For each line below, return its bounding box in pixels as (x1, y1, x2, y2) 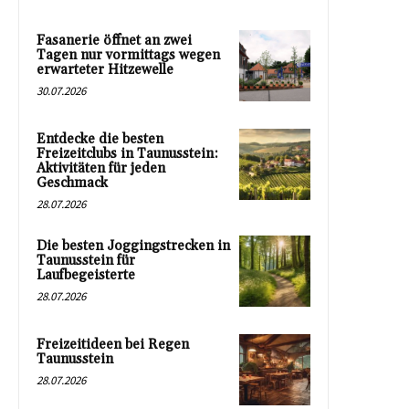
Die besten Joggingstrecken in (37, 236, 230, 255)
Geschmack (37, 173, 108, 192)
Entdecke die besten (37, 130, 163, 148)
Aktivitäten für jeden (37, 159, 165, 177)
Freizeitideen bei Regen (37, 335, 189, 353)
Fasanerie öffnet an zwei (37, 31, 192, 49)
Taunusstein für (37, 251, 135, 269)
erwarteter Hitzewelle (37, 60, 173, 79)
